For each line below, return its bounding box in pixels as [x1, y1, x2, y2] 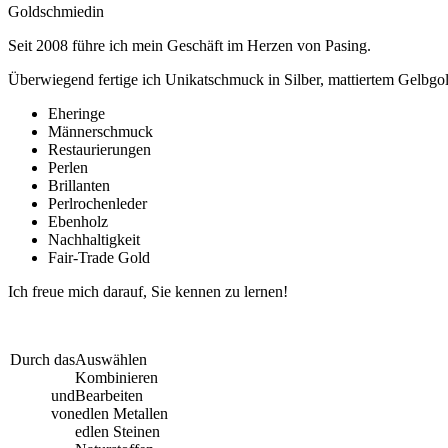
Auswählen [75, 350, 147, 368]
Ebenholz [48, 212, 108, 230]
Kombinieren [75, 368, 158, 386]
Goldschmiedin [8, 2, 104, 20]
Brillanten [48, 176, 110, 194]
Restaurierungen [48, 140, 151, 158]
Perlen [48, 158, 88, 176]
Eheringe [48, 104, 105, 122]
